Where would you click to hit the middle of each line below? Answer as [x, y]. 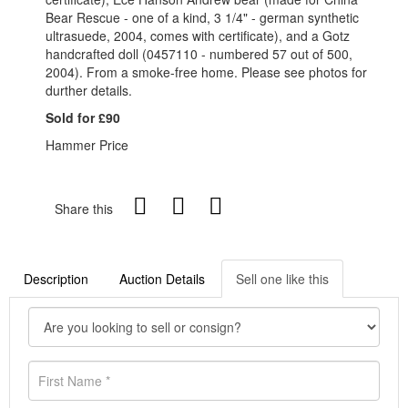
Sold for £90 [83, 117]
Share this [84, 209]
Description [56, 279]
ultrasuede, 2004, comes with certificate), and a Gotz [198, 36]
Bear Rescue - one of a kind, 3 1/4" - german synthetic [202, 17]
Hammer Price [87, 145]
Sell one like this [282, 279]
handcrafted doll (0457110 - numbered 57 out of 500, [199, 54]
